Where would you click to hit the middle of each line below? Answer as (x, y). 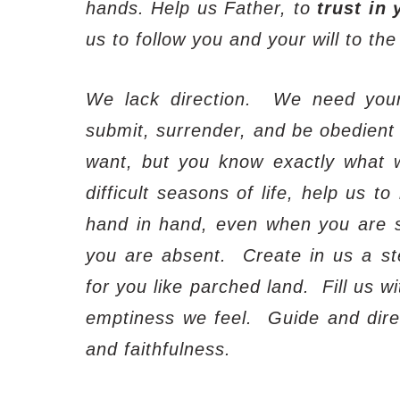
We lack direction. (169, 99)
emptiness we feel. (170, 317)
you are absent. (157, 255)
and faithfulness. (158, 349)
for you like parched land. (198, 286)
